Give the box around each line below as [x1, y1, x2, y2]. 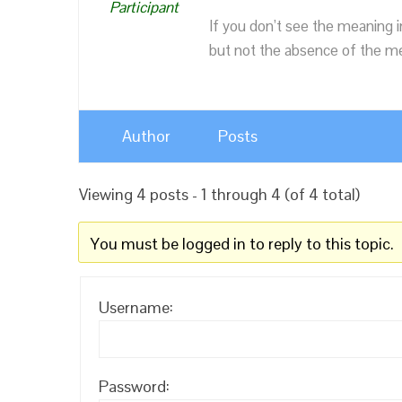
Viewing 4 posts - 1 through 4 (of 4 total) [79, 183, 360, 205]
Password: [99, 375, 170, 397]
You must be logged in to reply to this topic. [90, 232, 394, 254]
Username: [99, 296, 173, 318]
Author [122, 125, 170, 146]
